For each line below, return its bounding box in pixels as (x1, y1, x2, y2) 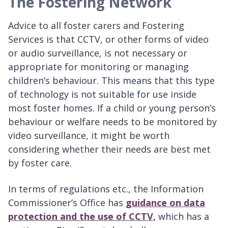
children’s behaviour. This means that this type (8, 74, 215, 87)
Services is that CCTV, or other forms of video (8, 33, 209, 46)
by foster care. (8, 157, 77, 169)
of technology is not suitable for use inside (8, 88, 196, 101)
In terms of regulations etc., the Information (8, 183, 204, 195)
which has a (156, 210, 209, 223)
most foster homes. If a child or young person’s (8, 102, 216, 115)
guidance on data (126, 196, 205, 209)
